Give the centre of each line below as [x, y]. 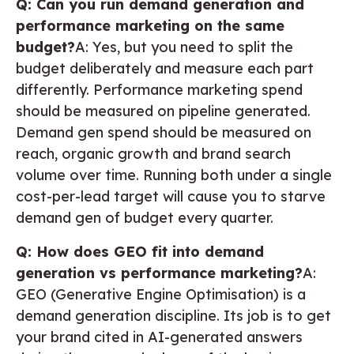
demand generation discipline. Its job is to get [173, 315]
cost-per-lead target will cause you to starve [171, 196]
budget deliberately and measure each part [165, 68]
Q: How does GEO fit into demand [140, 251]
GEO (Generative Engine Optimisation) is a [161, 294]
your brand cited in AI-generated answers [159, 337]
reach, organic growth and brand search [153, 153]
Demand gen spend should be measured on [164, 132]
